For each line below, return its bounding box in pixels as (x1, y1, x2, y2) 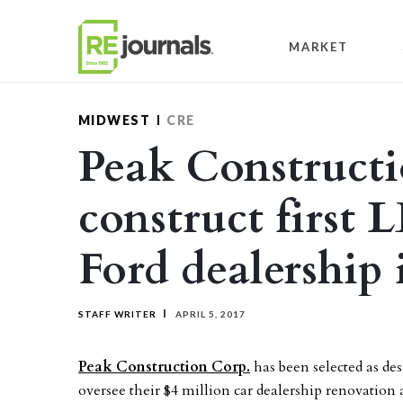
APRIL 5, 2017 (173, 309, 246, 319)
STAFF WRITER (78, 309, 157, 319)
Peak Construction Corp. (78, 357, 250, 377)
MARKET (289, 39, 348, 54)
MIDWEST (78, 112, 151, 128)
